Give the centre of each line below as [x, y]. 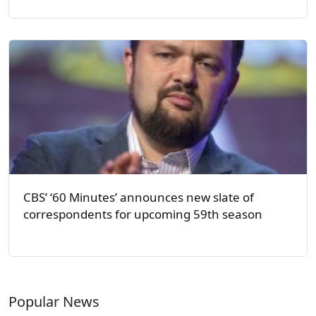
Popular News [54, 301]
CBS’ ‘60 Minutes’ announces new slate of [139, 197]
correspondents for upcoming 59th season [143, 214]
